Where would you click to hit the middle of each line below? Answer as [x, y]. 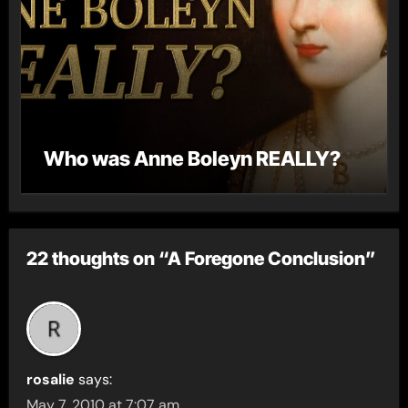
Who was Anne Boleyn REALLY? [192, 158]
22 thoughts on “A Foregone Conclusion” [202, 258]
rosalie [51, 379]
